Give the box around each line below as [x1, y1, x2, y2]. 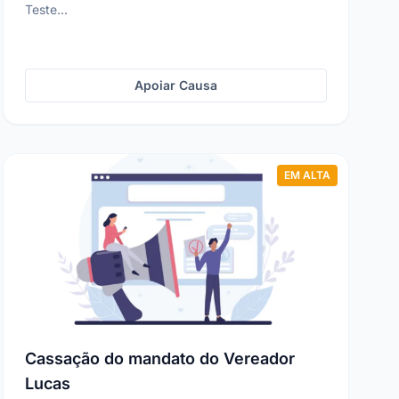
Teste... [24, 2, 68, 17]
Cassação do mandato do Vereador [24, 349, 295, 368]
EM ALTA [283, 168, 330, 182]
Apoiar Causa [134, 77, 217, 93]
